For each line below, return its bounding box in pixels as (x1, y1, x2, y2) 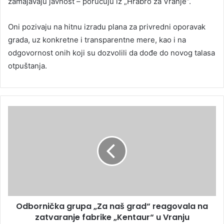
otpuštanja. (8, 60, 47, 70)
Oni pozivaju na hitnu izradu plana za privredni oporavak (8, 21, 205, 31)
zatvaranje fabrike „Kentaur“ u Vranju (34, 211, 189, 223)
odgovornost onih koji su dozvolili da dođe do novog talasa (8, 47, 215, 57)
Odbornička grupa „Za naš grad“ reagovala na (16, 200, 208, 212)
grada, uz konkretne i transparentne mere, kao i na (8, 34, 186, 44)
